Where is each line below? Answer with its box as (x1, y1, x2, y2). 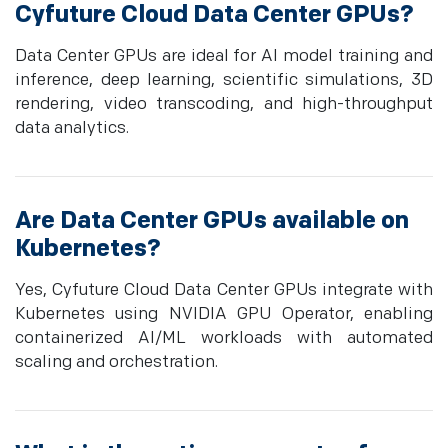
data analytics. (15, 118, 129, 139)
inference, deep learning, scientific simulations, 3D (15, 70, 433, 91)
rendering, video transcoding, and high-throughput (15, 94, 433, 115)
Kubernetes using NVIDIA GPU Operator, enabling (15, 304, 433, 325)
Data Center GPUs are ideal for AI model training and (15, 46, 433, 67)
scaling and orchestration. (15, 352, 218, 373)
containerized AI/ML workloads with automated (15, 328, 433, 349)
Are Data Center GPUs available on (15, 206, 409, 236)
